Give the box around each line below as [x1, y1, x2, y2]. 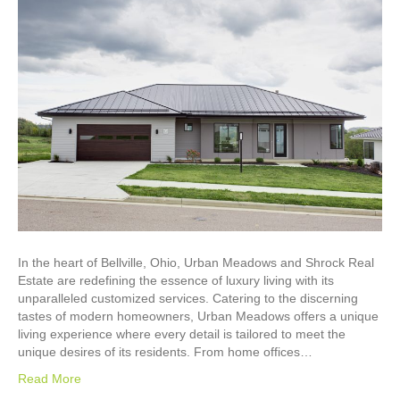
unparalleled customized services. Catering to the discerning [18, 290, 358, 305]
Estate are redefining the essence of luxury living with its [18, 272, 334, 287]
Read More [18, 371, 81, 386]
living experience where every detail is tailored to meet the [18, 326, 346, 341]
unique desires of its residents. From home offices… [18, 344, 312, 359]
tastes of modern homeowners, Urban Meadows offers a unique [18, 308, 379, 323]
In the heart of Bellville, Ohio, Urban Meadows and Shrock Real [18, 254, 374, 270]
